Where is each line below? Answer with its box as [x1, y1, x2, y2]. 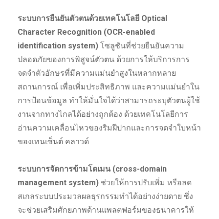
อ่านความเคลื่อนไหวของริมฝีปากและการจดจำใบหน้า [17, 123, 201, 132]
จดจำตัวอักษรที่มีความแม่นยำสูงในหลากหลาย [17, 68, 176, 78]
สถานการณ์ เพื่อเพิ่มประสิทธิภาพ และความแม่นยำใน [17, 82, 199, 91]
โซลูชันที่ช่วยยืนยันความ [100, 41, 184, 50]
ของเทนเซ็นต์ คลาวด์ [17, 136, 89, 146]
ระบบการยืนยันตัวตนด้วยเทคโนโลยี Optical [17, 13, 167, 23]
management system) [17, 177, 101, 187]
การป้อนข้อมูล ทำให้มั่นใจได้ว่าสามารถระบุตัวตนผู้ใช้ [17, 95, 200, 105]
